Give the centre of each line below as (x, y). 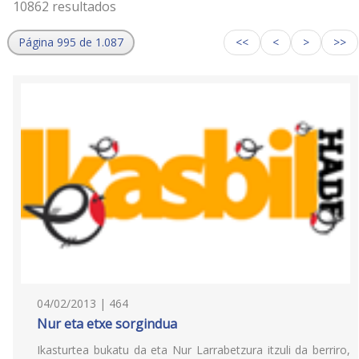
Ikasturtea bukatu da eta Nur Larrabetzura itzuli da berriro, (194, 350)
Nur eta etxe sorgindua (107, 324)
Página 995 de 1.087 (71, 42)
